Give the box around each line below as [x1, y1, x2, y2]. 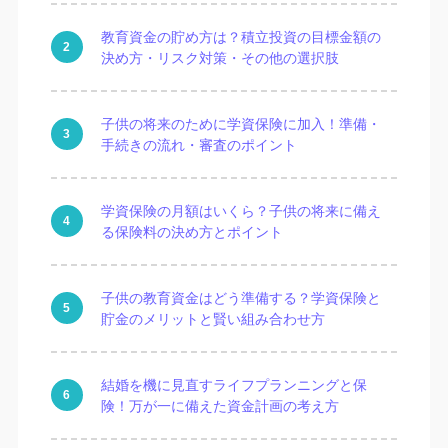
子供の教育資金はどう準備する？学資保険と [100, 288, 381, 308]
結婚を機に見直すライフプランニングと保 [100, 375, 367, 395]
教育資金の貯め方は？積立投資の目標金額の [100, 27, 381, 47]
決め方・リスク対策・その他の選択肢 [100, 48, 339, 68]
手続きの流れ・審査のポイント [100, 135, 297, 155]
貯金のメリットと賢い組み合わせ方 [100, 309, 325, 329]
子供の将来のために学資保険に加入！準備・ [100, 114, 381, 134]
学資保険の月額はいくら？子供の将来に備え [100, 201, 381, 221]
